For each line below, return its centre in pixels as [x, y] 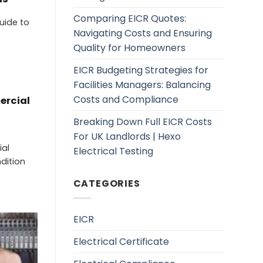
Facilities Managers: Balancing [142, 85]
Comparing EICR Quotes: [129, 19]
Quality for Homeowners [129, 48]
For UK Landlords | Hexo [127, 137]
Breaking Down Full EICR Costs [142, 122]
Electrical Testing [113, 151]
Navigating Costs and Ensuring [142, 33]
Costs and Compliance [126, 100]
